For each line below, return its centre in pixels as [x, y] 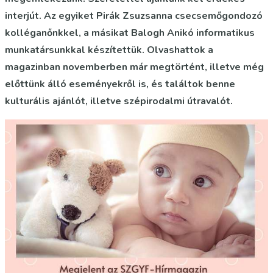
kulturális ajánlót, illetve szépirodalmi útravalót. [119, 101]
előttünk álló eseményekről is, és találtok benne [120, 84]
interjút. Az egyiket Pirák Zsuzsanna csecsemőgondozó [134, 16]
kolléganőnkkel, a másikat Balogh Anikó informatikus [130, 33]
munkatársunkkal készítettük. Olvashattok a [109, 50]
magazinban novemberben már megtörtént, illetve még [134, 67]
